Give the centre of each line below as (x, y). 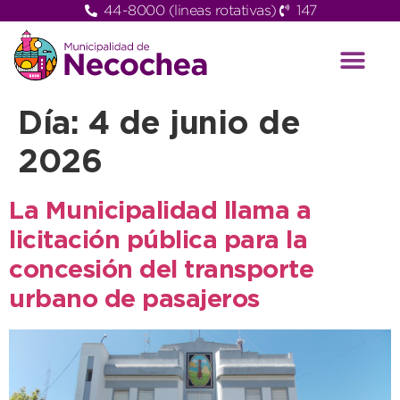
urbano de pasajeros (134, 300)
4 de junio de (194, 125)
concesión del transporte (161, 271)
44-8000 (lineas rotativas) (190, 10)
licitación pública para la (158, 242)
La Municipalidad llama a (160, 212)
